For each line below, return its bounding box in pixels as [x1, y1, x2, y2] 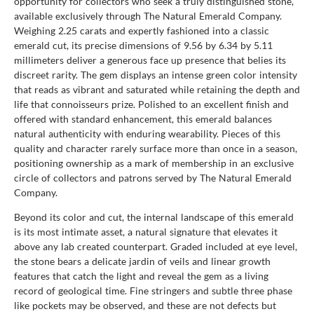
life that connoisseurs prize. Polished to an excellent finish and [14, 97, 289, 110]
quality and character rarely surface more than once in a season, [14, 142, 297, 154]
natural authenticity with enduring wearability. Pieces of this [14, 127, 280, 139]
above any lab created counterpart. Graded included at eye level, [14, 240, 297, 252]
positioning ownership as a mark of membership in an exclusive [14, 156, 294, 169]
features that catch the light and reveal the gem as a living [14, 269, 268, 282]
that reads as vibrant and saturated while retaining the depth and [14, 83, 300, 95]
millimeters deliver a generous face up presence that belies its [14, 53, 286, 66]
